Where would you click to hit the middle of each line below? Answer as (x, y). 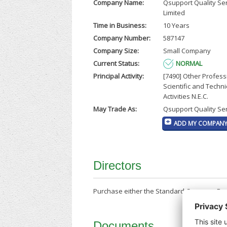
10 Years (176, 26)
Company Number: (122, 38)
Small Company (187, 51)
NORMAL (189, 64)
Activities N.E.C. (185, 97)
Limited (174, 13)
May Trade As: (115, 109)
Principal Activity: (119, 76)
